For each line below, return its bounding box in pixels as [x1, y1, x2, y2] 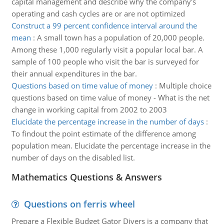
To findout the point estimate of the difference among [11, 128, 196, 138]
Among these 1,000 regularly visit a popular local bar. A [11, 44, 203, 54]
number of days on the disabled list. [11, 152, 135, 162]
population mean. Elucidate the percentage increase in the [11, 140, 210, 150]
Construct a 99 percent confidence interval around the [11, 20, 197, 30]
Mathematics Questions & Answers [11, 171, 162, 183]
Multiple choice [158, 80, 211, 90]
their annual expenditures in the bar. [11, 68, 137, 78]
